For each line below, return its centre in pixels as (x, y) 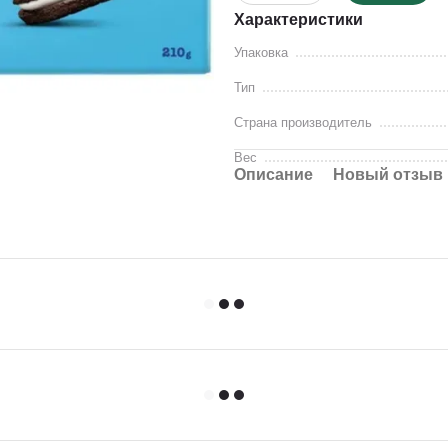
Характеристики (298, 19)
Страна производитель (303, 122)
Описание (273, 174)
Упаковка (261, 52)
